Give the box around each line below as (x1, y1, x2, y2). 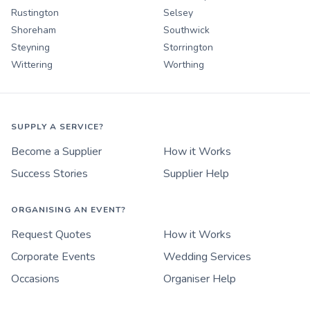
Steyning (11, 40, 50, 54)
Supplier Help (163, 165, 229, 181)
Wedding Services (163, 248, 251, 264)
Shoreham (11, 23, 56, 37)
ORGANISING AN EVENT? (11, 203, 126, 215)
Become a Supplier (11, 143, 102, 159)
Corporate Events (11, 248, 95, 264)
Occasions (11, 271, 60, 286)
